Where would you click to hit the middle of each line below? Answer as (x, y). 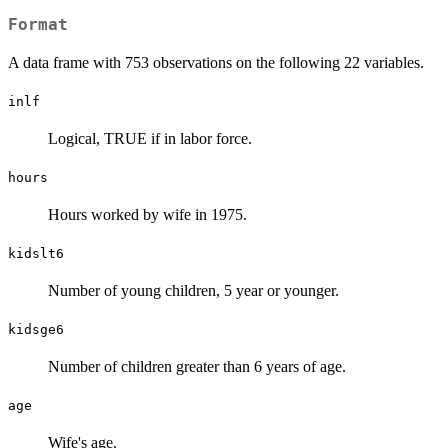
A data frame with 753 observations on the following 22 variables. (216, 62)
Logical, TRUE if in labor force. (150, 138)
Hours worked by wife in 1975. (147, 214)
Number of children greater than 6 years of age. (197, 366)
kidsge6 (36, 329)
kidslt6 (36, 253)
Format (38, 24)
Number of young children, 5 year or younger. (193, 290)
